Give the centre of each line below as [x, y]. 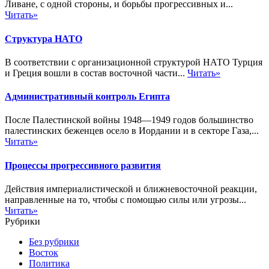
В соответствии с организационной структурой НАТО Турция [134, 62]
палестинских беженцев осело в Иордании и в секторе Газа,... [132, 131]
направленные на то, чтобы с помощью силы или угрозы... [125, 199]
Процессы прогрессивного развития [83, 165]
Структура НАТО [44, 38]
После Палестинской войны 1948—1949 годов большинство [129, 120]
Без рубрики [54, 241]
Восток [44, 252]
